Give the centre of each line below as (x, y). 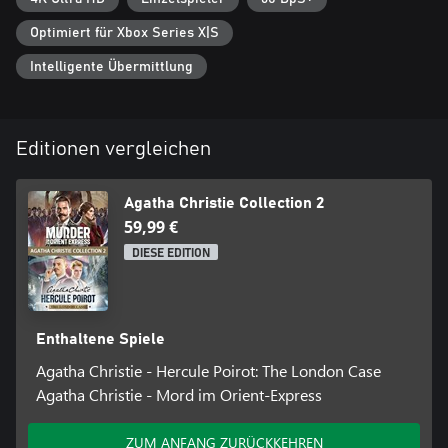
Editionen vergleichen (113, 149)
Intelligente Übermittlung (111, 66)
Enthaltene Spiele (100, 339)
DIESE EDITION (171, 253)
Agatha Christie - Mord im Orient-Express (178, 395)
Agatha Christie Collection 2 (224, 203)
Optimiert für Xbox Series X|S (124, 32)
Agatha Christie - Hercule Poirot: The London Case (208, 371)
